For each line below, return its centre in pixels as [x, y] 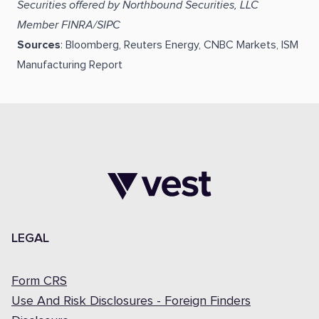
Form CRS [39, 281]
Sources [39, 45]
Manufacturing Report [70, 65]
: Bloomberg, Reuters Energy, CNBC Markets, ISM [179, 45]
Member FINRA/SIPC [70, 25]
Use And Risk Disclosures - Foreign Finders [131, 301]
